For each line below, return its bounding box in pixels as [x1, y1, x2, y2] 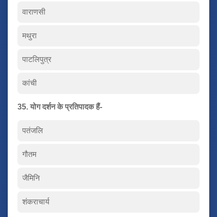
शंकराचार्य [22, 197, 49, 206]
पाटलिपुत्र [22, 55, 51, 63]
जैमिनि [22, 173, 40, 182]
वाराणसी [22, 7, 46, 16]
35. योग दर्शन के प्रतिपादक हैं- [17, 102, 102, 111]
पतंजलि [22, 126, 43, 135]
